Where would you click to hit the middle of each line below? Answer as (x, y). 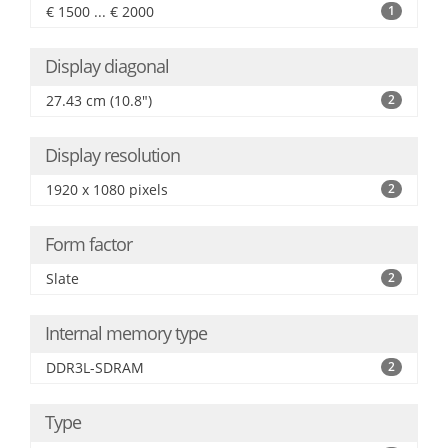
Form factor (88, 244)
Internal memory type (126, 333)
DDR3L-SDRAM (95, 367)
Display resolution (112, 155)
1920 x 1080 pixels (107, 189)
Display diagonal (107, 66)
